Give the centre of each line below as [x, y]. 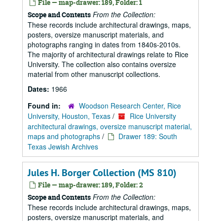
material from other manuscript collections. [94, 74]
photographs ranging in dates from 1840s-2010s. [104, 44]
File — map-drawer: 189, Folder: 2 [90, 185]
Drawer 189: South [148, 136]
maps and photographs [64, 136]
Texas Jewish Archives [63, 147]
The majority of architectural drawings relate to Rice [108, 54]
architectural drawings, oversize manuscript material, [110, 126]
